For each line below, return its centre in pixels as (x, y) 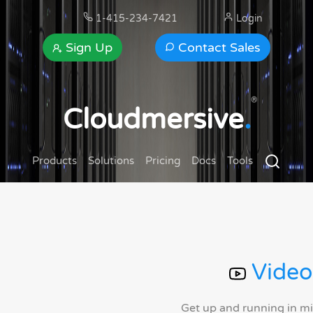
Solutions (111, 161)
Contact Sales (217, 48)
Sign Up (88, 48)
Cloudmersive (153, 119)
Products (54, 161)
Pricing (163, 161)
